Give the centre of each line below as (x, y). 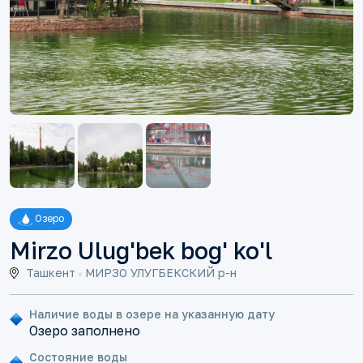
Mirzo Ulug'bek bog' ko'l (141, 251)
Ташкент (51, 273)
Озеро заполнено (85, 331)
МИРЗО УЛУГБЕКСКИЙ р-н (159, 273)
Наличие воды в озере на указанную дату (152, 314)
